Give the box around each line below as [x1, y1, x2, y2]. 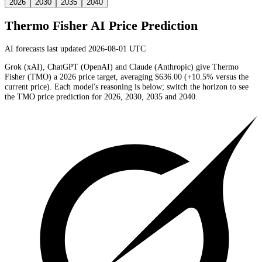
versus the [213, 72, 249, 82]
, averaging [116, 72, 155, 82]
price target [76, 72, 116, 82]
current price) [5, 82, 50, 92]
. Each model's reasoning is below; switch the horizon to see [50, 82, 249, 92]
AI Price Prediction [88, 19, 198, 33]
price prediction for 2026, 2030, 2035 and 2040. [35, 92, 198, 102]
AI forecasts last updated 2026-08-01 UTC [5, 43, 146, 53]
